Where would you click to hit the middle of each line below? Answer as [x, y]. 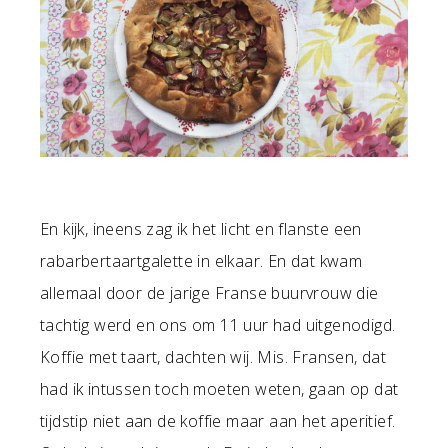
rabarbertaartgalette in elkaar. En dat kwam [201, 261]
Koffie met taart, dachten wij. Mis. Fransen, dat [213, 357]
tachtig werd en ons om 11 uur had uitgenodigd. [218, 325]
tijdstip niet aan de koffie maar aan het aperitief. [218, 421]
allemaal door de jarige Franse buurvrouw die [209, 293]
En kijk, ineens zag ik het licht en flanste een [201, 229]
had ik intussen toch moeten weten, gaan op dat [219, 389]
